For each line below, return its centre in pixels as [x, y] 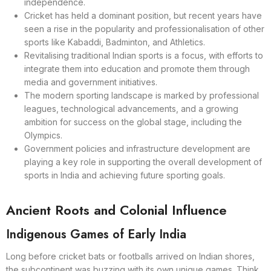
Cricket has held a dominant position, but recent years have [143, 15]
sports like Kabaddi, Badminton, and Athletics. [115, 42]
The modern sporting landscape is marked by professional [142, 95]
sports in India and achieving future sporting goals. [125, 175]
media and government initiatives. [91, 82]
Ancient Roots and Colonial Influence [116, 210]
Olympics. [43, 135]
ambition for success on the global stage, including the [133, 122]
